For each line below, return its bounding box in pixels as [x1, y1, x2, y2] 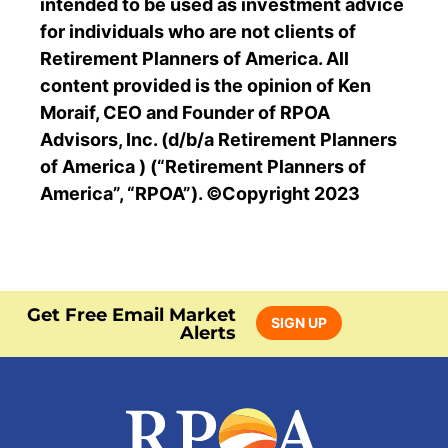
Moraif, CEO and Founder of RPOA [40, 101, 330, 123]
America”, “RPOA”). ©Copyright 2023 [40, 182, 360, 204]
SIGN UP [271, 314, 328, 332]
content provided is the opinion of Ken [40, 74, 371, 96]
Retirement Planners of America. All [40, 47, 349, 69]
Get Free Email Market [27, 304, 237, 327]
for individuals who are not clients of [40, 20, 356, 42]
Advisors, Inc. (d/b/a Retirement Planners [40, 128, 397, 150]
